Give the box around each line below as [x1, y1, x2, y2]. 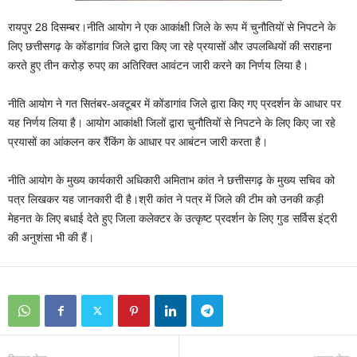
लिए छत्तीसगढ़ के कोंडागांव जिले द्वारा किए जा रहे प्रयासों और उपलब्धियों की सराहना [8, 40, 331, 53]
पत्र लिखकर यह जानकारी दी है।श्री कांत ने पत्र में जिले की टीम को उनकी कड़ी [8, 193, 324, 206]
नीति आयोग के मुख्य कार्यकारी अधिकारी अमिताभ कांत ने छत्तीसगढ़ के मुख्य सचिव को [8, 174, 335, 186]
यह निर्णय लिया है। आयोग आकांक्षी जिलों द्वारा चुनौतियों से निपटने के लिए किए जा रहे [8, 116, 335, 129]
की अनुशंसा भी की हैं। [8, 231, 94, 244]
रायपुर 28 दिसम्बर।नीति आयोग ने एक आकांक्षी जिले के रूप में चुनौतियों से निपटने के [8, 21, 335, 33]
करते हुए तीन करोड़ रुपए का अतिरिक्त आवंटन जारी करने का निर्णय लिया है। [8, 59, 308, 72]
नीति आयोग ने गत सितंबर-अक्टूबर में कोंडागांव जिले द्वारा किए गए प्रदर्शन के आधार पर [8, 97, 341, 110]
